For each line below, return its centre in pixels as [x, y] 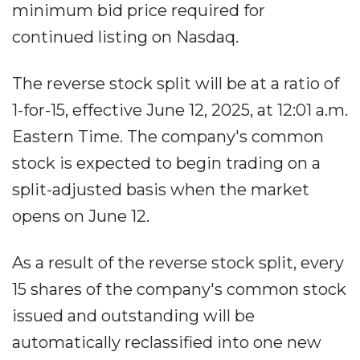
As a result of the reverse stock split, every [178, 262]
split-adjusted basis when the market [161, 189]
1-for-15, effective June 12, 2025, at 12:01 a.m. [180, 110]
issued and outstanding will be [133, 315]
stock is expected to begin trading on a [166, 163]
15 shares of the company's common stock [179, 289]
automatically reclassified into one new [167, 342]
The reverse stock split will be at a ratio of [176, 83]
